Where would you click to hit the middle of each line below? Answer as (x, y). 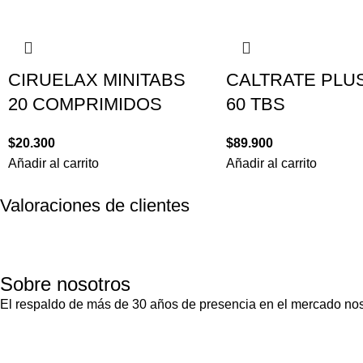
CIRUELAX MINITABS (97, 80)
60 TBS (255, 105)
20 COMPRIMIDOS (85, 105)
